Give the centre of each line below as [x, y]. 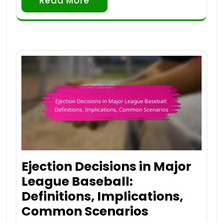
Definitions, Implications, [102, 196]
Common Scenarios [85, 211]
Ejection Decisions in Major [106, 166]
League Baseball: [77, 181]
